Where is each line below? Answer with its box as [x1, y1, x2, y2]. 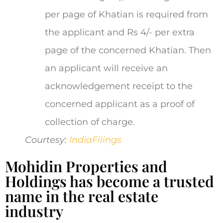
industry [5, 201, 63, 221]
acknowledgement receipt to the [45, 80, 193, 92]
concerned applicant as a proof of [45, 98, 195, 110]
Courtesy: [25, 134, 69, 145]
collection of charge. [45, 116, 135, 127]
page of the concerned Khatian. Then [45, 44, 211, 56]
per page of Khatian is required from [45, 8, 208, 20]
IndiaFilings [69, 134, 121, 145]
